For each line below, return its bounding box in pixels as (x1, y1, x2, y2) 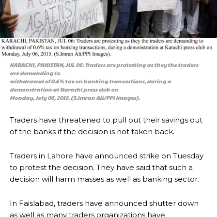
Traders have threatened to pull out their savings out (10, 115, 202, 125)
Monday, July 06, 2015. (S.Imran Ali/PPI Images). (10, 94, 140, 102)
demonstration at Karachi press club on (10, 86, 118, 93)
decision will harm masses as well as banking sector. (10, 174, 199, 184)
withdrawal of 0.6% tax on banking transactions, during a (10, 77, 171, 85)
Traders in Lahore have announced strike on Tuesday (10, 151, 203, 161)
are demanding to (10, 69, 60, 77)
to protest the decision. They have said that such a (10, 163, 193, 172)
